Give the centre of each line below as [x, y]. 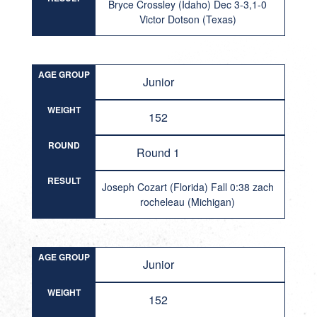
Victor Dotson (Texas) [188, 19]
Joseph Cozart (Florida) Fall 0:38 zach [188, 187]
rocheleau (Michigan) [188, 202]
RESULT [64, 180]
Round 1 [158, 152]
